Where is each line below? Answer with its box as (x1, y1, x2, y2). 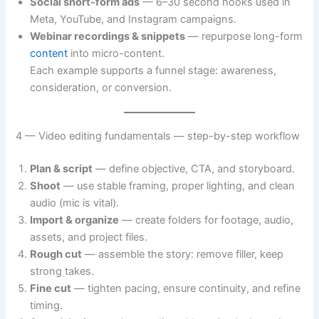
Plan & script (30, 162, 93, 175)
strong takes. (30, 264, 95, 278)
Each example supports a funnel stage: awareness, (30, 64, 277, 78)
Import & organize (30, 213, 120, 226)
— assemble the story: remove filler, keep (82, 247, 284, 261)
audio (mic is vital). (30, 196, 120, 209)
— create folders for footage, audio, (119, 213, 294, 226)
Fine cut (30, 281, 72, 295)
